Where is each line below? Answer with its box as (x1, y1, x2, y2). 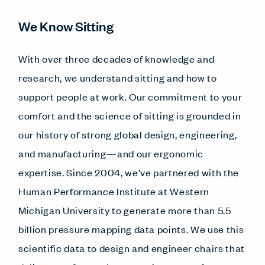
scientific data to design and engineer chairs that (18, 241, 245, 254)
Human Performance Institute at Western (18, 185, 210, 198)
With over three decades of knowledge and (18, 52, 215, 65)
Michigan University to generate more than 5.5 (18, 203, 231, 216)
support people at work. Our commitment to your (18, 90, 243, 103)
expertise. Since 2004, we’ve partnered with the (18, 166, 240, 179)
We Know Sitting (18, 17, 114, 34)
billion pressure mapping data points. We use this (18, 222, 244, 235)
